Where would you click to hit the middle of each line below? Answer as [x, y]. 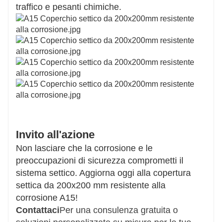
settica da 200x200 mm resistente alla [91, 185]
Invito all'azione [55, 134]
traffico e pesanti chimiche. [69, 7]
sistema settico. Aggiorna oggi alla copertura [103, 173]
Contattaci [38, 210]
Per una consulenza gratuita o [119, 210]
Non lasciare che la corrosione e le [84, 148]
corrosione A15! [47, 197]
